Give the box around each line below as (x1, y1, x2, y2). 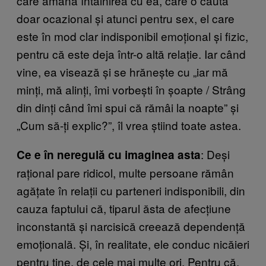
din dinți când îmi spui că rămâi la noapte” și (17, 99, 239, 116)
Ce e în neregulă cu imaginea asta (17, 147, 201, 163)
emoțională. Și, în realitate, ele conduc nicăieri (17, 236, 249, 252)
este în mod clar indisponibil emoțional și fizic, (17, 28, 248, 45)
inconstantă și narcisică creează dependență (17, 218, 245, 235)
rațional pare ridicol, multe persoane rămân (17, 164, 234, 181)
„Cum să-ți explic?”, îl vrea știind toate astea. (17, 117, 241, 134)
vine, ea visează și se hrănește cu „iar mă (17, 64, 228, 80)
